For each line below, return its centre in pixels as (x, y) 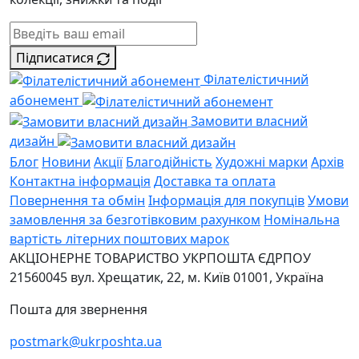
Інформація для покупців (226, 201)
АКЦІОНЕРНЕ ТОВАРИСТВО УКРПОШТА (132, 258)
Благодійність (169, 162)
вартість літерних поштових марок (119, 239)
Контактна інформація (80, 182)
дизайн (32, 141)
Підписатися (55, 58)
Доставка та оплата (215, 182)
